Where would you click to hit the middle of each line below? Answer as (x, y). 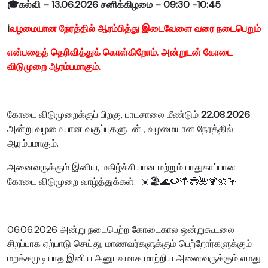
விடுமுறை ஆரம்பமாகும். (54, 67)
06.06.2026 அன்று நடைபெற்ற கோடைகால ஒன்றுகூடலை (121, 230)
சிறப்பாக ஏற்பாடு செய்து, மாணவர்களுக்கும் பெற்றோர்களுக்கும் (130, 244)
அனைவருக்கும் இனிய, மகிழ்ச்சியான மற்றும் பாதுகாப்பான (122, 167)
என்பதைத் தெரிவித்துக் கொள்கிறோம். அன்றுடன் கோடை (120, 53)
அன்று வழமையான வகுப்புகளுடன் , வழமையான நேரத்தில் (120, 129)
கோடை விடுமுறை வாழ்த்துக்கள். (71, 182)
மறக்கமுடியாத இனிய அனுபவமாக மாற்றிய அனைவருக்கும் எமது (134, 258)
